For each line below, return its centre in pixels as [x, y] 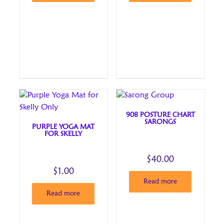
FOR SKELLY [63, 134]
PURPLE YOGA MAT [63, 127]
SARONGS [160, 122]
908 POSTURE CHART [160, 115]
